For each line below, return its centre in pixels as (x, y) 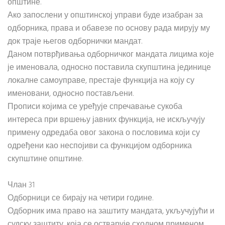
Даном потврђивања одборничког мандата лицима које (111, 55)
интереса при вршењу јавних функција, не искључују (106, 120)
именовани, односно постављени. (71, 94)
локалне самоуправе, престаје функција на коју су (101, 81)
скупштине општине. (45, 159)
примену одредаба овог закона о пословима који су (104, 133)
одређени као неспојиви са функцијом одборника (100, 146)
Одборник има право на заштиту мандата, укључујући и (111, 211)
